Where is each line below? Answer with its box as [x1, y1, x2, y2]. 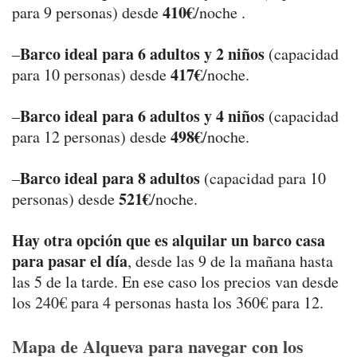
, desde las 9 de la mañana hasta [127, 250, 333, 273]
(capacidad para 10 [200, 167, 326, 190]
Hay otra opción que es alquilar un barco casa [12, 229, 325, 253]
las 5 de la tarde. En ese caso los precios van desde [12, 271, 339, 293]
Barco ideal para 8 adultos [20, 167, 200, 190]
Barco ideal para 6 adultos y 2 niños [20, 42, 265, 66]
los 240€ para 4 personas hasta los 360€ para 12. [12, 292, 324, 314]
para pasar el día [12, 249, 127, 273]
